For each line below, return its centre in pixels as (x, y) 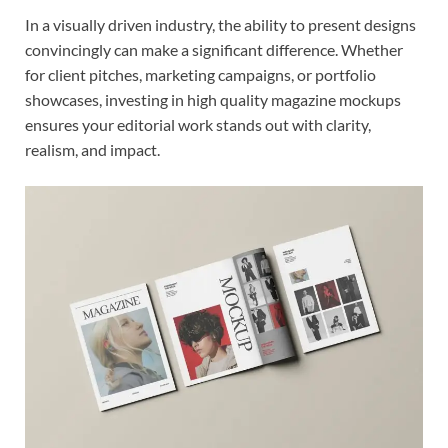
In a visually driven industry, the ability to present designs (220, 24)
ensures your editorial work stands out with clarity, (198, 124)
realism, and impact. (92, 149)
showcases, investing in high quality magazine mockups (213, 99)
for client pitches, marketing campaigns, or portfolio (200, 74)
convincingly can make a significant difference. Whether (214, 49)
